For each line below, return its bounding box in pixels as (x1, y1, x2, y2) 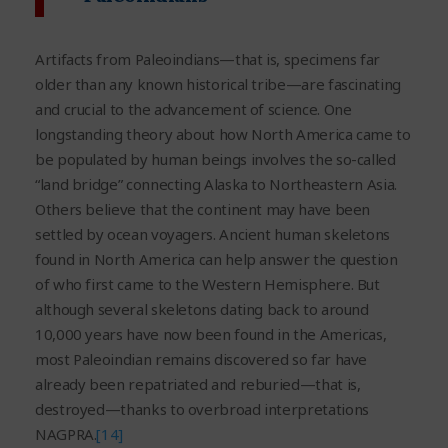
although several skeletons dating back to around (35, 299, 369, 320)
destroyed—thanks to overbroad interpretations (35, 399, 369, 420)
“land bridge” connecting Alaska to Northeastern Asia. (35, 174, 397, 195)
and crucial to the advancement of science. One (35, 99, 352, 120)
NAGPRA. (35, 424, 97, 445)
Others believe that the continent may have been (35, 199, 371, 220)
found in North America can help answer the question (35, 249, 398, 270)
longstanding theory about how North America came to (35, 124, 411, 145)
